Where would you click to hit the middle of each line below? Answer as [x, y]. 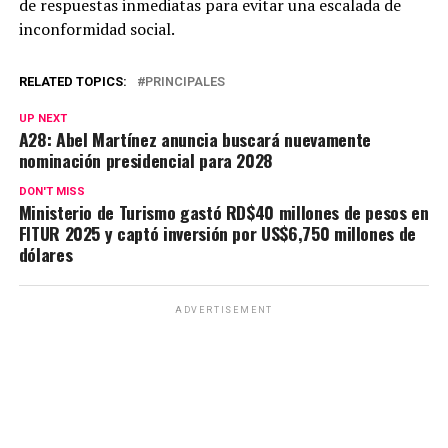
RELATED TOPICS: [72, 81]
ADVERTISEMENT [224, 310]
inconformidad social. [96, 29]
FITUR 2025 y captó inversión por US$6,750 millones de [217, 233]
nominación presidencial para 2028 [146, 160]
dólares [45, 254]
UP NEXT [42, 118]
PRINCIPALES [184, 81]
